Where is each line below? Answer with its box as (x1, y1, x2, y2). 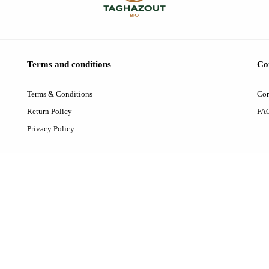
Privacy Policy (27, 124, 74, 133)
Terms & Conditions (27, 89, 92, 98)
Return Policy (27, 107, 72, 116)
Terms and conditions (27, 59, 111, 69)
